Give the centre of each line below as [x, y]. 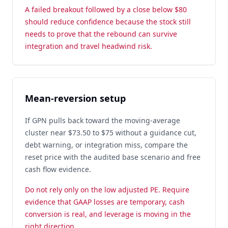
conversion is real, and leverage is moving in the [108, 214]
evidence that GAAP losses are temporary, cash [105, 202]
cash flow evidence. [58, 169]
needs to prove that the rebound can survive [101, 34]
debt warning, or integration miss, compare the [106, 145]
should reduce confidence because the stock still [108, 22]
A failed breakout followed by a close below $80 [106, 9]
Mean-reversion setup [75, 98]
